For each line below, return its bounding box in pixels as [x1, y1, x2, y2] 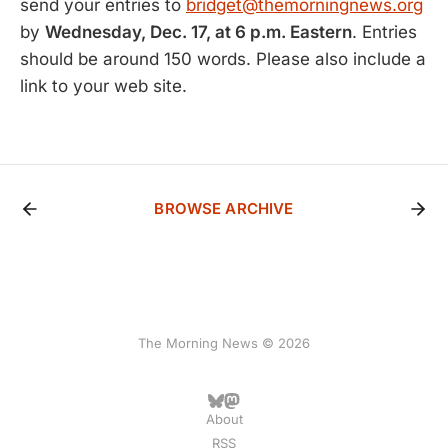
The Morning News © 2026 [138, 335, 310, 351]
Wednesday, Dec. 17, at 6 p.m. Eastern [45, 22, 352, 42]
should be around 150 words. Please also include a [20, 49, 426, 69]
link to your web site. [20, 76, 187, 96]
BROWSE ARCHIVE [154, 199, 294, 218]
